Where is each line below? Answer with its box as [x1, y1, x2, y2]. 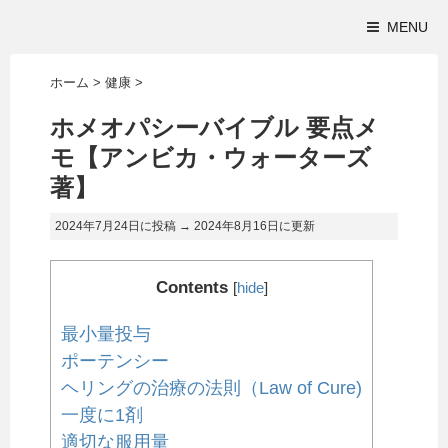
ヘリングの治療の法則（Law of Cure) [61, 377, 362, 399]
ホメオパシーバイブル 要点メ [50, 114, 379, 142]
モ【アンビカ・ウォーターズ [50, 144, 371, 172]
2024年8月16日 [194, 219, 279, 234]
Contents [155, 278, 228, 298]
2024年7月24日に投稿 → [55, 219, 194, 234]
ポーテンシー [61, 350, 169, 372]
